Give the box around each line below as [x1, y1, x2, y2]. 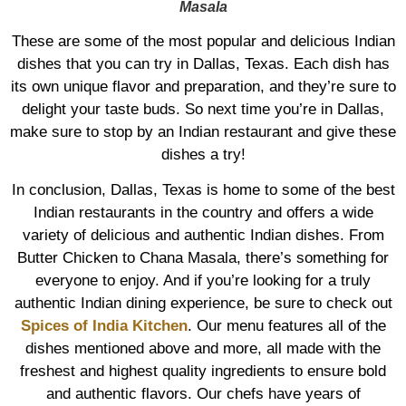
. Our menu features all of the [187, 317, 386, 335]
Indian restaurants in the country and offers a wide [33, 204, 373, 222]
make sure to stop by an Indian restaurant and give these [10, 122, 396, 140]
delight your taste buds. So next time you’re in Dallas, [22, 100, 384, 118]
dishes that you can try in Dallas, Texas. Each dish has [16, 54, 390, 72]
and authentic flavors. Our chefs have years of [45, 385, 361, 403]
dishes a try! [160, 145, 246, 163]
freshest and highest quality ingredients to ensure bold [20, 362, 386, 381]
